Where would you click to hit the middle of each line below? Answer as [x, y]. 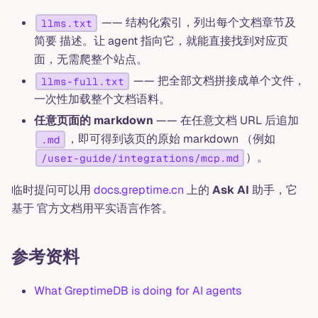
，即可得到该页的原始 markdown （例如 [171, 138]
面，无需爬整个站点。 [91, 59]
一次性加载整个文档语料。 [102, 99]
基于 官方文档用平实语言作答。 [92, 208]
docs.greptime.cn [139, 190]
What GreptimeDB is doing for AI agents [138, 290]
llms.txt [66, 23]
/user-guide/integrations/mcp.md [140, 158]
